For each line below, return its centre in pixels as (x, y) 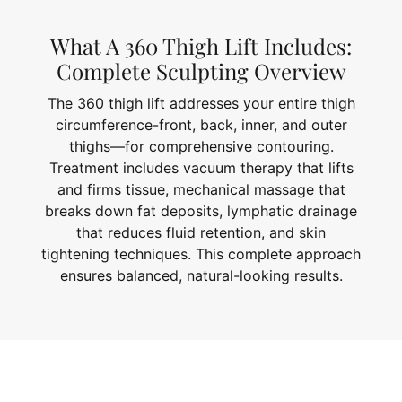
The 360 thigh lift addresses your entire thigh (201, 104)
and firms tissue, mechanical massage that (201, 190)
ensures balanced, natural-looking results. (201, 276)
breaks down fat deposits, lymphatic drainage (201, 211)
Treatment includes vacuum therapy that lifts (201, 168)
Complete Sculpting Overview (201, 70)
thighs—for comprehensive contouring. (201, 147)
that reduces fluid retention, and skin (201, 233)
